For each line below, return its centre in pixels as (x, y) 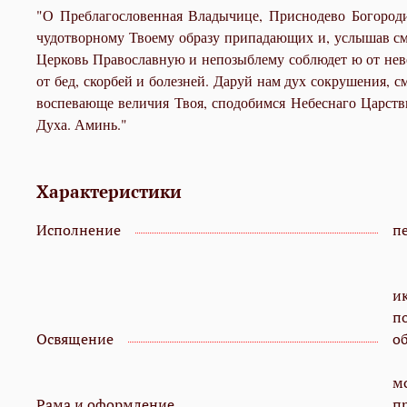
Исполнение (79, 230)
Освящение (75, 339)
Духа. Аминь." (82, 124)
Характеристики (109, 192)
